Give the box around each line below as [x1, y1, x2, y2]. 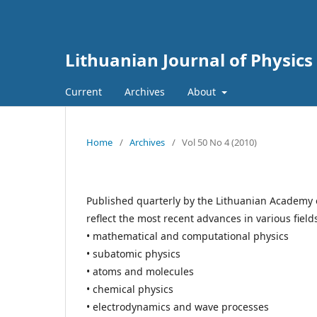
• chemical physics [86, 282, 173, 296]
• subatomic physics [86, 247, 180, 260]
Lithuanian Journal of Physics [65, 48, 313, 71]
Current [65, 85, 102, 98]
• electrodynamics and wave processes [86, 300, 269, 313]
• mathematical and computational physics [86, 229, 289, 243]
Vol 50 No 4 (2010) [182, 136, 257, 149]
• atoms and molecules [86, 265, 194, 278]
